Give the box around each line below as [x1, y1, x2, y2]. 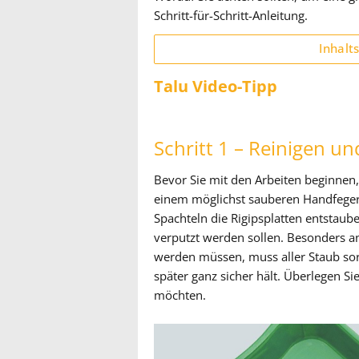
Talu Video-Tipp [154, 75, 277, 98]
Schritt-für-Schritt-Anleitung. [154, 7, 308, 24]
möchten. [154, 287, 206, 304]
